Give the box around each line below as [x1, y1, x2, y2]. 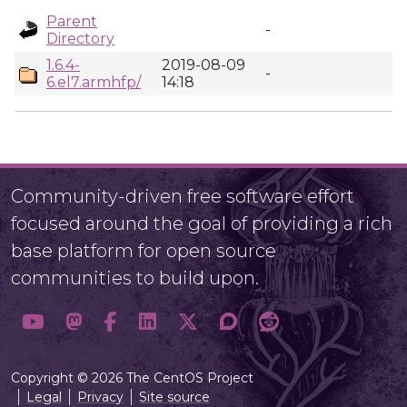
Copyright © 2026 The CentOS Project [11, 370, 253, 386]
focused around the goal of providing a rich [11, 213, 392, 234]
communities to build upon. [11, 267, 259, 289]
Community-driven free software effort [11, 185, 354, 207]
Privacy [77, 389, 124, 405]
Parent [46, 13, 97, 30]
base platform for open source [11, 240, 276, 262]
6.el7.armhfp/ [46, 74, 141, 91]
